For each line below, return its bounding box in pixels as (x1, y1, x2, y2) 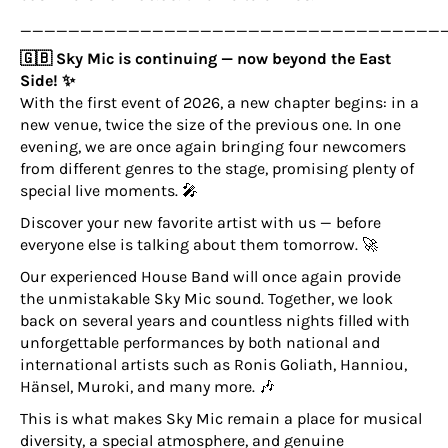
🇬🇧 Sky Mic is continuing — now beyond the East (20, 49, 391, 68)
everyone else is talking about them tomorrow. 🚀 (20, 235, 378, 254)
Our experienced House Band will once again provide (20, 267, 401, 286)
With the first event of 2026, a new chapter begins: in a (20, 93, 419, 112)
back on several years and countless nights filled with (20, 311, 410, 330)
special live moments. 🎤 (20, 181, 198, 200)
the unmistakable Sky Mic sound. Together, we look (20, 289, 393, 308)
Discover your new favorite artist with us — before (20, 213, 381, 232)
